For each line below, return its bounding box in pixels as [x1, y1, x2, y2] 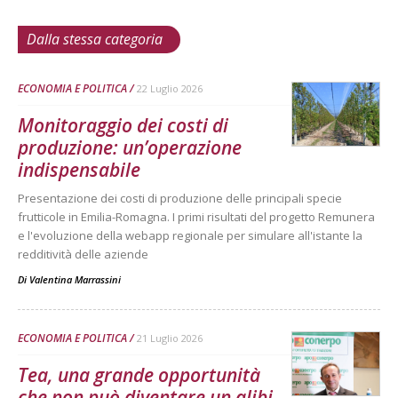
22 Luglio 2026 [137, 82, 203, 96]
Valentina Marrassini [29, 273, 121, 287]
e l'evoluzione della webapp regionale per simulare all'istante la [18, 227, 362, 244]
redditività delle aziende [18, 246, 148, 263]
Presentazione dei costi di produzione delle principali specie [18, 190, 342, 207]
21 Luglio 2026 [137, 331, 203, 346]
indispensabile [18, 157, 140, 183]
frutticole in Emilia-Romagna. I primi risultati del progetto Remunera [18, 209, 375, 226]
